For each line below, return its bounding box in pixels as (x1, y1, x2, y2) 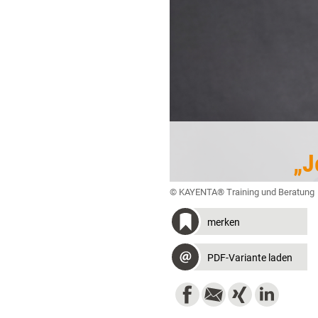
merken (207, 216, 240, 229)
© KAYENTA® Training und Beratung (170, 187, 314, 198)
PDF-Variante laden (207, 252, 292, 264)
